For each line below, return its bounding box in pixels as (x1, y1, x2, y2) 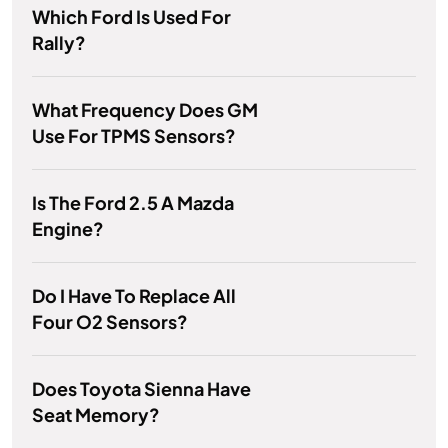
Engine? (32, 217, 104, 241)
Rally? (32, 31, 86, 55)
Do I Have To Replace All (32, 284, 236, 308)
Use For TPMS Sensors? (32, 124, 236, 148)
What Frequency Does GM (32, 98, 258, 122)
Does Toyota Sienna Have (32, 377, 251, 401)
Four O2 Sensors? (32, 310, 188, 334)
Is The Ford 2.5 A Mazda (32, 191, 234, 215)
